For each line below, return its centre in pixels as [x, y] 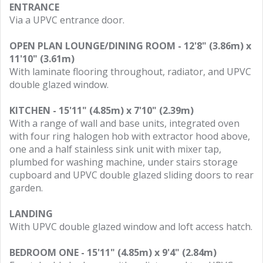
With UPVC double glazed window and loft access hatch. [131, 227]
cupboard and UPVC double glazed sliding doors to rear [131, 175]
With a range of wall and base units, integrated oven [124, 123]
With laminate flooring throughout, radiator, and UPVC [130, 72]
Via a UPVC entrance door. [67, 20]
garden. [26, 188]
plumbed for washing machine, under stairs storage [124, 162]
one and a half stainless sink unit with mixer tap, [115, 149]
